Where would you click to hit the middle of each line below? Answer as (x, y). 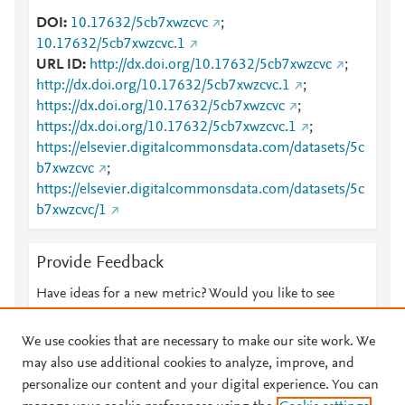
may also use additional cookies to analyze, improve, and (188, 363)
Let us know (200, 316)
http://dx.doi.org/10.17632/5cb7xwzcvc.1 (163, 86)
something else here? (99, 316)
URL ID (59, 65)
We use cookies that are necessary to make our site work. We (198, 342)
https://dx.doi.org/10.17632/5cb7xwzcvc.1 (166, 127)
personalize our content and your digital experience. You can (200, 385)
